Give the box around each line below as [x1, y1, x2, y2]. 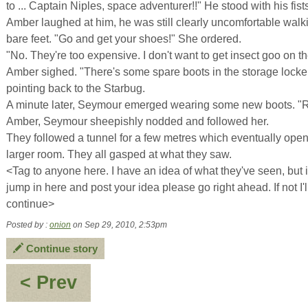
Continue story [23, 243, 98, 254]
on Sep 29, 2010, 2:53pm [71, 220, 167, 230]
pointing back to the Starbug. [6, 82, 145, 94]
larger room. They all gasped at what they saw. [6, 148, 232, 160]
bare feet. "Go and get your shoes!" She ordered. [6, 33, 241, 45]
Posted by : [6, 220, 49, 230]
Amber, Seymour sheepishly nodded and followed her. [6, 115, 269, 127]
